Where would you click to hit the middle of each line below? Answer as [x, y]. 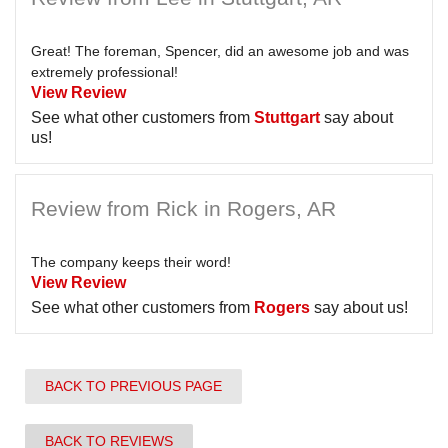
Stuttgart [287, 117]
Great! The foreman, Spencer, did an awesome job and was [220, 51]
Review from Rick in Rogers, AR [183, 208]
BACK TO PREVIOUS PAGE [133, 386]
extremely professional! [104, 72]
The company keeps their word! [131, 262]
